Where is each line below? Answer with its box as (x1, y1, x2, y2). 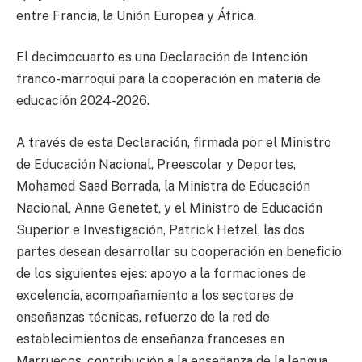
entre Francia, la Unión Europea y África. (16, 7, 256, 23)
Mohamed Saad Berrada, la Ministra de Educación (16, 178, 310, 194)
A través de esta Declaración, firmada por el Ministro (16, 134, 331, 150)
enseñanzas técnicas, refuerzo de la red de (16, 309, 270, 325)
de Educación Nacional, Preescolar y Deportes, (16, 156, 296, 172)
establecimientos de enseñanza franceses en (16, 330, 284, 347)
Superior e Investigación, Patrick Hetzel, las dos (16, 221, 305, 238)
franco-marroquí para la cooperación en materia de (16, 71, 321, 87)
